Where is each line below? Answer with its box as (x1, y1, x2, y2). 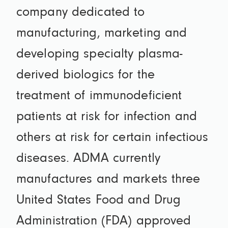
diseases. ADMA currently (16, 152, 160, 166)
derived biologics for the (16, 69, 155, 82)
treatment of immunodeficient (16, 90, 182, 103)
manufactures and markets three (16, 173, 201, 187)
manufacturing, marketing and (16, 27, 187, 41)
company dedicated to (16, 6, 145, 20)
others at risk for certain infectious (16, 131, 209, 145)
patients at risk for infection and (16, 110, 197, 124)
